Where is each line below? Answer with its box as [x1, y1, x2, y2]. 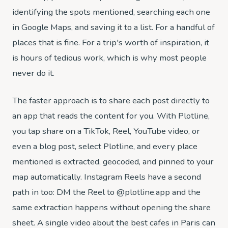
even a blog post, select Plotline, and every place [12, 140, 197, 152]
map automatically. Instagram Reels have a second [12, 171, 201, 183]
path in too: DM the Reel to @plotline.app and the [12, 186, 201, 198]
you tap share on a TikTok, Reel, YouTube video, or [12, 125, 200, 137]
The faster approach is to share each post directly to [12, 95, 210, 106]
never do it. [12, 67, 54, 79]
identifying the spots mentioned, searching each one [12, 6, 210, 18]
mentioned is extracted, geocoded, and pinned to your [12, 156, 214, 167]
